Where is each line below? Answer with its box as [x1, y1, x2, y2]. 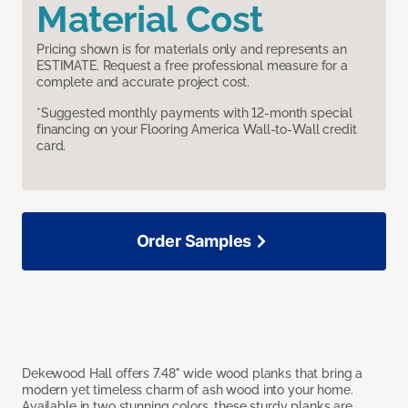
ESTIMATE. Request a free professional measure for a [36, 58, 348, 74]
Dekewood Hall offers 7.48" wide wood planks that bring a [22, 366, 363, 382]
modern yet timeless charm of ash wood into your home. [22, 382, 353, 398]
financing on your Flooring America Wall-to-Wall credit [36, 122, 357, 138]
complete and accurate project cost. [36, 75, 250, 90]
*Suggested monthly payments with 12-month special [36, 106, 353, 121]
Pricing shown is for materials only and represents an [36, 42, 347, 57]
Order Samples [136, 231, 252, 251]
